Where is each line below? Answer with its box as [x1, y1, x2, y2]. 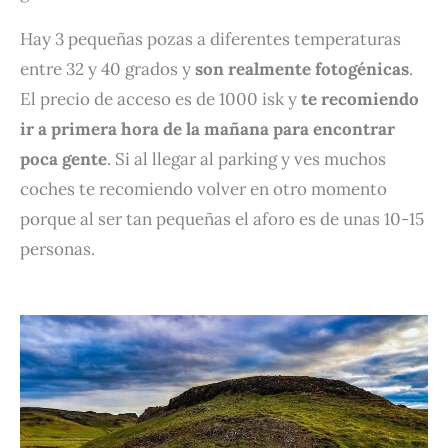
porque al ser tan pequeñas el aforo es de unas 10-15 [20, 207, 424, 230]
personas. [20, 237, 95, 260]
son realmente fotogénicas [195, 57, 409, 80]
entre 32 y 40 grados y [20, 57, 195, 80]
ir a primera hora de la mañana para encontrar [20, 117, 395, 140]
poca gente [20, 147, 107, 170]
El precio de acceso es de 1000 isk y [20, 87, 301, 110]
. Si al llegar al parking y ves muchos [107, 147, 386, 170]
